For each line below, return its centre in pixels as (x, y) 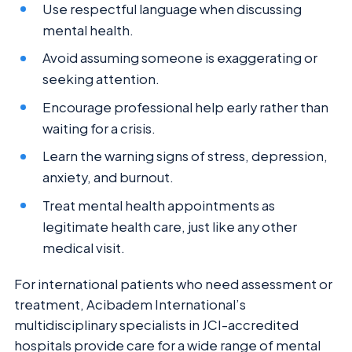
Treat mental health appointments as (159, 205)
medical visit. (84, 247)
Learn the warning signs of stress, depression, (185, 156)
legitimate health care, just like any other (170, 226)
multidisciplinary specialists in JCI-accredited (156, 324)
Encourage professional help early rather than (186, 107)
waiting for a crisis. (99, 128)
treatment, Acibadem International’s (130, 304)
